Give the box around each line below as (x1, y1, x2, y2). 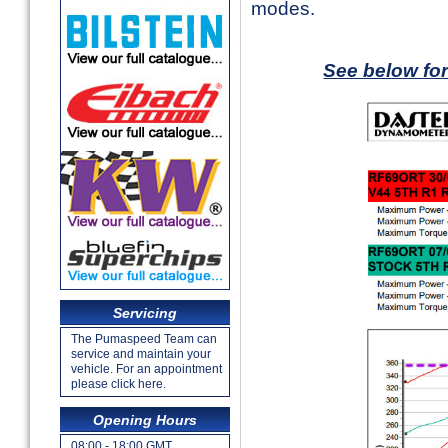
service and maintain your (71, 347, 211, 361)
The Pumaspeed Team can (71, 332, 217, 346)
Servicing (113, 305, 177, 321)
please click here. (71, 377, 166, 391)
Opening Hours (93, 412, 197, 428)
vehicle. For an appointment (71, 362, 222, 376)
